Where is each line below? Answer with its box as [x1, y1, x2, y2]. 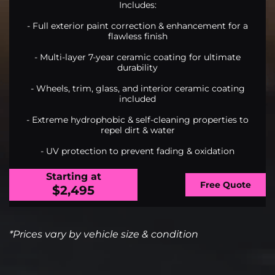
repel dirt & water [100, 124, 175, 136]
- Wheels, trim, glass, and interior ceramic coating [30, 82, 245, 94]
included [119, 93, 156, 104]
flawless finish [107, 30, 168, 42]
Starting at [45, 170, 101, 182]
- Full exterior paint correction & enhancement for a [27, 20, 248, 31]
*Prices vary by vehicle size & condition [9, 228, 198, 240]
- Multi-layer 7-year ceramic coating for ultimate [34, 51, 241, 63]
